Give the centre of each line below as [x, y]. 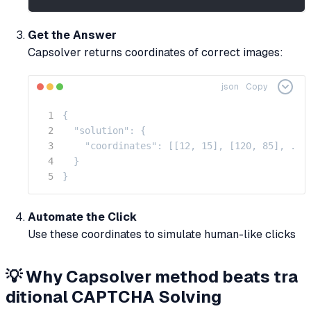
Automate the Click [82, 217]
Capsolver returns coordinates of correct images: [155, 53]
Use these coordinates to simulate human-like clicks [162, 235]
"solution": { [104, 131]
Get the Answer [72, 35]
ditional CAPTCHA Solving [114, 296]
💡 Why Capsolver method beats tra [152, 276]
